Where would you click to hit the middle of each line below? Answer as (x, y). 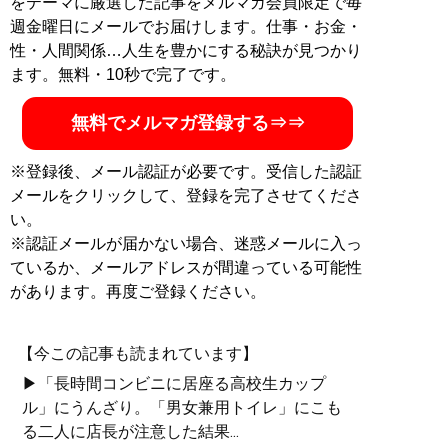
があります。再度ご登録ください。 (138, 291)
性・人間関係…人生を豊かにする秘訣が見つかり (186, 50)
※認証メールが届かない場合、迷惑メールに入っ (186, 243)
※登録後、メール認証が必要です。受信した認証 (186, 171)
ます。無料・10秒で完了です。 (123, 74)
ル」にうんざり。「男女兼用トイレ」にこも (182, 407)
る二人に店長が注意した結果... (130, 431)
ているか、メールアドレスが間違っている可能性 (186, 267)
